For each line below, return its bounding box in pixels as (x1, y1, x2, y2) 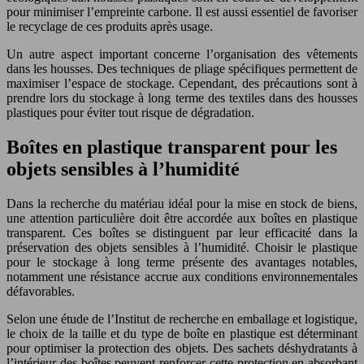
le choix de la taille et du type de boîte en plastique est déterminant (6, 326, 357, 340)
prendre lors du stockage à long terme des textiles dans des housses (6, 91, 357, 106)
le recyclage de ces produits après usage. (6, 19, 213, 34)
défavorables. (6, 284, 75, 298)
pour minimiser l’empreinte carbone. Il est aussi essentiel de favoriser (6, 5, 357, 19)
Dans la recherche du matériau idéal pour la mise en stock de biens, (6, 196, 357, 210)
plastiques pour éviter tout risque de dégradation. (6, 106, 254, 120)
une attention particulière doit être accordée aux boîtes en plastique (6, 210, 357, 225)
